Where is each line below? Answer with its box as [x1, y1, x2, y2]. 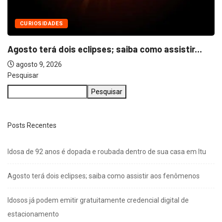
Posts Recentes [7, 121, 56, 130]
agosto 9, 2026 [14, 60, 62, 69]
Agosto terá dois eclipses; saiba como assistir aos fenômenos [7, 172, 200, 180]
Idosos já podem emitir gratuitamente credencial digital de [7, 196, 189, 205]
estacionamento [7, 210, 59, 219]
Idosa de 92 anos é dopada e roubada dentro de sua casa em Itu [7, 148, 206, 156]
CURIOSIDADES [20, 20, 63, 27]
